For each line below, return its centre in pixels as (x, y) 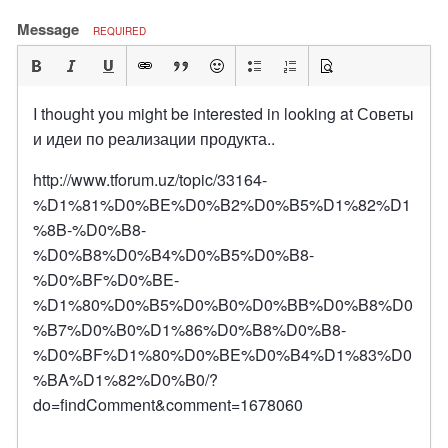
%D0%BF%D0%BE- (106, 279)
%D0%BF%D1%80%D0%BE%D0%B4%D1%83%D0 (222, 354)
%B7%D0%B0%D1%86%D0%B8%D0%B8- (189, 329)
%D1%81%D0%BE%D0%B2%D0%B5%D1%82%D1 (222, 204)
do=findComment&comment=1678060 (168, 404)
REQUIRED (119, 31)
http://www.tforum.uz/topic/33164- (150, 179)
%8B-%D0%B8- (89, 229)
